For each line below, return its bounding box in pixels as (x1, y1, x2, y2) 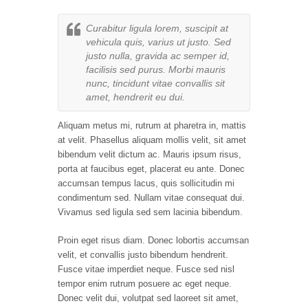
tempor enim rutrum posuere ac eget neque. (58, 278, 232, 289)
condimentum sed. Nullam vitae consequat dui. (58, 192, 245, 203)
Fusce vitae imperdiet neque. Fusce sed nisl (58, 264, 234, 275)
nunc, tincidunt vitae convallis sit (86, 78, 225, 89)
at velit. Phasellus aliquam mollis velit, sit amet (58, 135, 246, 146)
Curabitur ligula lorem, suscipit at (86, 23, 228, 34)
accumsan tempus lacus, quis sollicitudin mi (58, 178, 234, 189)
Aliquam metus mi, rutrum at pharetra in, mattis (58, 120, 246, 131)
